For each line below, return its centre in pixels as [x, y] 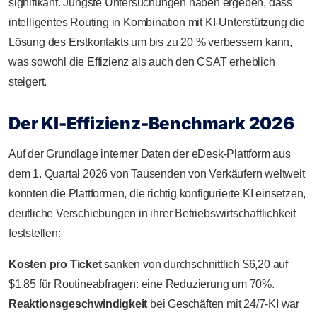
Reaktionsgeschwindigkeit [78, 304]
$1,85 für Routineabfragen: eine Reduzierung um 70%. [142, 284]
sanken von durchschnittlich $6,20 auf [195, 264]
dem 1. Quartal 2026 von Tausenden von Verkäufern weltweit [157, 173]
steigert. [28, 81]
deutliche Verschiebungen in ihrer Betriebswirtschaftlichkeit [152, 213]
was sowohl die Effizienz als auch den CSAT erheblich [142, 62]
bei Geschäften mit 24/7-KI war [224, 304]
